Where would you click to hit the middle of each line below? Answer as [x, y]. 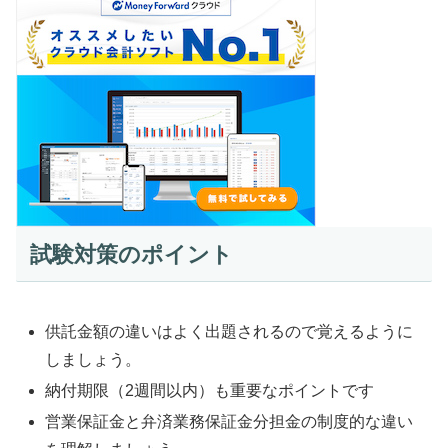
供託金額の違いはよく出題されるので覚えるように [229, 332]
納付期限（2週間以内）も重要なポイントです [210, 391]
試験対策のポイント [131, 254]
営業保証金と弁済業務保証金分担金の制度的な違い [229, 422]
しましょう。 [93, 360]
